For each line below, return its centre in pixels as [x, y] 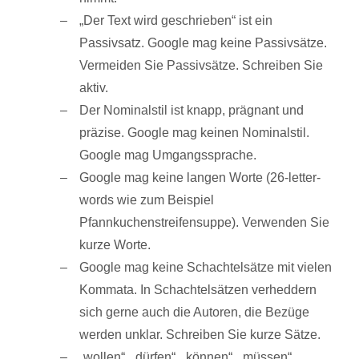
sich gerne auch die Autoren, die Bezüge [194, 312]
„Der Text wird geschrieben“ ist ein [176, 20]
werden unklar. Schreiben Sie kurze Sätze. [200, 335]
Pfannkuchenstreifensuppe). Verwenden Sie [204, 222]
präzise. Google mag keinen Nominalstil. [194, 133]
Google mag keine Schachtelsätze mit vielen [206, 267]
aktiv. [94, 88]
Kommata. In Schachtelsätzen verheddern [198, 290]
